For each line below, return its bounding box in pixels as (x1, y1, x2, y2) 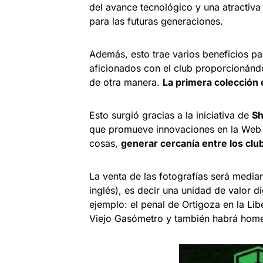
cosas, (89, 137, 121, 150)
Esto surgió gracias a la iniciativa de (89, 109, 252, 122)
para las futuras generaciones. (89, 15, 226, 28)
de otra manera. (89, 76, 163, 89)
